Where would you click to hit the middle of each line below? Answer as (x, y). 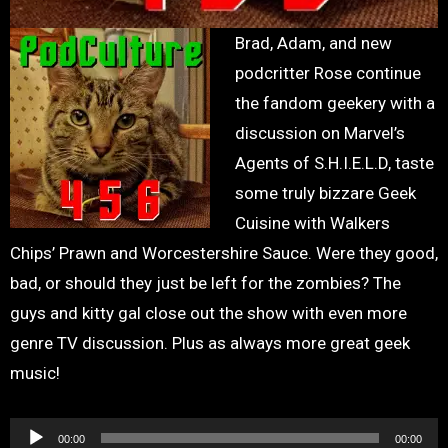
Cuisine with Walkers (313, 222)
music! (34, 372)
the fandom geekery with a (335, 102)
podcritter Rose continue (328, 72)
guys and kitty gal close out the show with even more (208, 312)
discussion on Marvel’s (320, 132)
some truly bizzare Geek (326, 192)
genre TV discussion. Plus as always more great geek (209, 342)
